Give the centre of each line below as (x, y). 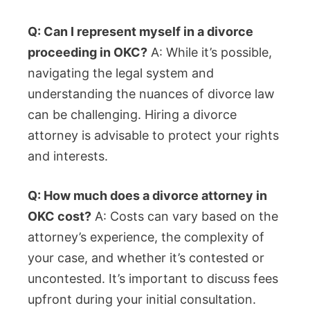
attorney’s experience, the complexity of (146, 237)
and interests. (68, 156)
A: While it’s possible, (210, 53)
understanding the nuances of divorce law (151, 94)
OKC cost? (60, 217)
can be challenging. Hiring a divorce (132, 115)
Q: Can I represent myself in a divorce (140, 32)
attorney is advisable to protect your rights (153, 136)
